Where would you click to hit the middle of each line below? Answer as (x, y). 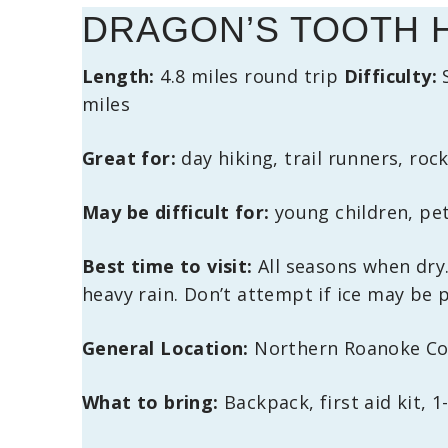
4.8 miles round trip (249, 76)
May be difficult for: (176, 212)
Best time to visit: (167, 266)
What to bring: (150, 402)
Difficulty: (390, 76)
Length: (118, 76)
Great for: (129, 158)
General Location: (165, 348)
